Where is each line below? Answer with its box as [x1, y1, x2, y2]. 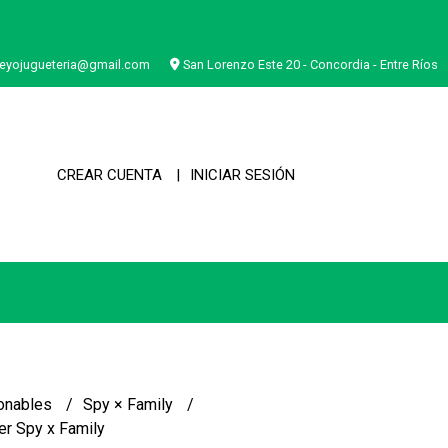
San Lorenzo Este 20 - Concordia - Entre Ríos [180, 57, 438, 72]
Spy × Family [82, 395, 177, 414]
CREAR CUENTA [57, 165, 162, 184]
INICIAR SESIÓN [190, 165, 295, 184]
